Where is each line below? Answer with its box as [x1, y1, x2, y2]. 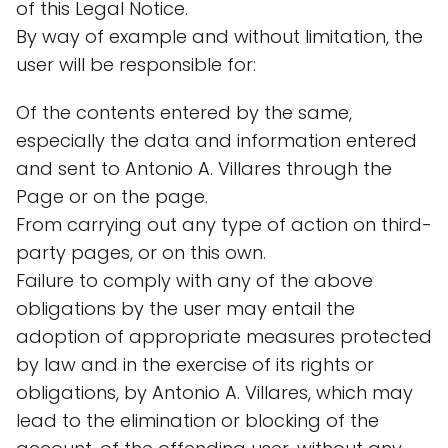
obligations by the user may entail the [16, 296, 355, 321]
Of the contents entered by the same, [16, 100, 352, 125]
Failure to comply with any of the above [16, 268, 373, 293]
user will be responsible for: [16, 52, 256, 77]
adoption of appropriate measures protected [16, 324, 432, 349]
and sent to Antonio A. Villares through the [16, 156, 392, 181]
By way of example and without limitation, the [16, 24, 423, 49]
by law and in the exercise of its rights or [16, 352, 374, 377]
